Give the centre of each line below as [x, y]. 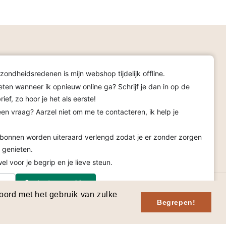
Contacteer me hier [56, 182]
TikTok [87, 142]
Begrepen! [176, 202]
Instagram [72, 142]
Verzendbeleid [94, 201]
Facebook [50, 142]
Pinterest [113, 142]
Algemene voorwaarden [35, 201]
